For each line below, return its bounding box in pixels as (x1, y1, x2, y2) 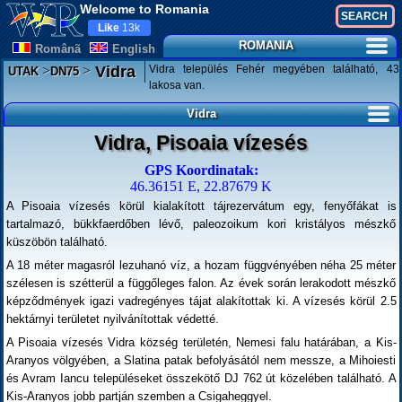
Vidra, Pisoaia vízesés (94, 131, 308, 154)
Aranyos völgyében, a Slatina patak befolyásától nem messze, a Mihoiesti (5, 354, 397, 367)
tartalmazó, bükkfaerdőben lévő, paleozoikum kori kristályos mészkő (5, 217, 397, 231)
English (111, 42, 155, 56)
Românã (34, 42, 81, 56)
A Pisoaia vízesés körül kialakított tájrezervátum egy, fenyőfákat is (5, 199, 397, 213)
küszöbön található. (5, 235, 108, 249)
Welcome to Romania (79, 2, 209, 16)
